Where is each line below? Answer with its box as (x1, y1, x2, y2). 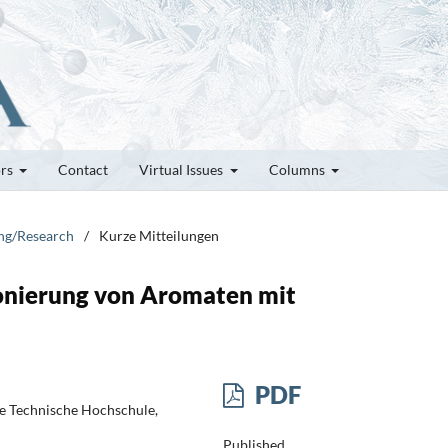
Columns (268, 160, 328, 178)
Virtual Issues (139, 160, 226, 178)
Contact (58, 160, 108, 178)
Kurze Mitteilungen (99, 226, 219, 244)
